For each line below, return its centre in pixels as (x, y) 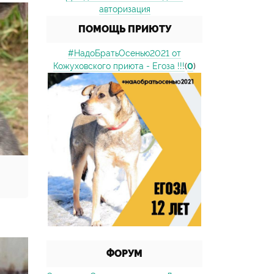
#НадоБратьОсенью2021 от (124, 53)
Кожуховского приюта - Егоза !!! (119, 66)
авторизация (124, 9)
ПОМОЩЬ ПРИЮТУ (124, 29)
